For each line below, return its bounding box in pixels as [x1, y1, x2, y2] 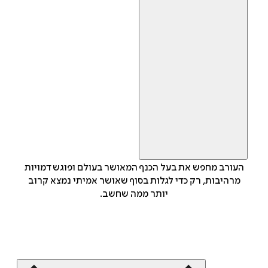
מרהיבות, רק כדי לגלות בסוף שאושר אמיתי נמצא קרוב [28, 175, 240, 187]
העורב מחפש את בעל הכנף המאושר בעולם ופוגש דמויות [24, 162, 244, 173]
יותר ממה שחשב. [100, 188, 168, 200]
